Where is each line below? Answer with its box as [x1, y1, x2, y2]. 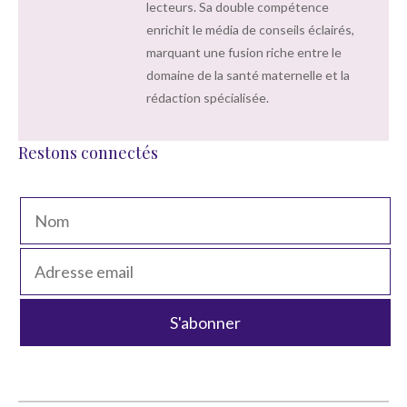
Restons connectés [18, 141, 158, 164]
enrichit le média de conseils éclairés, [146, 22, 354, 38]
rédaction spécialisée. [146, 90, 269, 106]
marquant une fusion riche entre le [146, 45, 342, 61]
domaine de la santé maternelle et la [146, 67, 350, 84]
